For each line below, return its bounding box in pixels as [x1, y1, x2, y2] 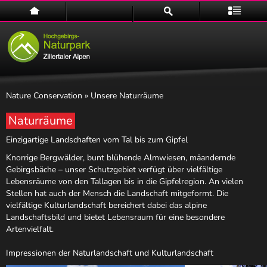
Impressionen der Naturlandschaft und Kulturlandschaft [6, 247, 213, 259]
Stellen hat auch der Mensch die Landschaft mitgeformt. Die [6, 188, 228, 199]
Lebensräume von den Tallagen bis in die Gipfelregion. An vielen [6, 176, 243, 187]
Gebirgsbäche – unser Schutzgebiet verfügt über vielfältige [6, 164, 222, 175]
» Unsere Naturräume [82, 90, 163, 101]
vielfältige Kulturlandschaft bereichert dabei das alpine [6, 200, 207, 211]
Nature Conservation [6, 90, 82, 101]
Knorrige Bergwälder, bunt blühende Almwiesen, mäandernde [6, 152, 235, 163]
